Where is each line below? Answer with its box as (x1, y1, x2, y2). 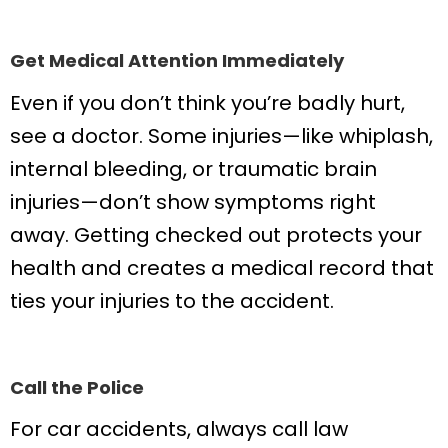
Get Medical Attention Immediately (10, 48, 344, 74)
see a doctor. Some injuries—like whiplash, (10, 121, 433, 150)
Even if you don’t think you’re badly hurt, (10, 88, 405, 117)
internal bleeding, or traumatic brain (10, 154, 377, 183)
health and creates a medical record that (10, 253, 434, 282)
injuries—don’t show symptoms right (10, 187, 376, 216)
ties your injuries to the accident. (10, 286, 334, 315)
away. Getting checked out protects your (10, 220, 422, 249)
